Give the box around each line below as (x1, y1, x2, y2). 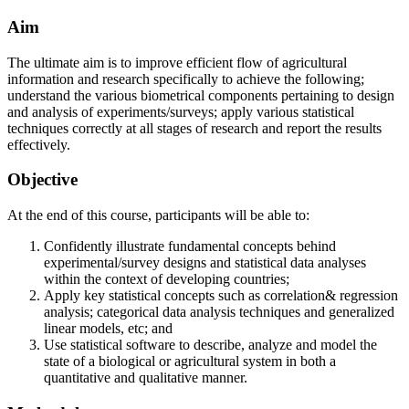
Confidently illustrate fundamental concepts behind (44, 238, 336, 254)
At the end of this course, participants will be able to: (7, 207, 309, 223)
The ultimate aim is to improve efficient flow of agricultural (7, 54, 347, 70)
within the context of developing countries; (44, 271, 289, 287)
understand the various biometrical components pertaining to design (7, 87, 394, 103)
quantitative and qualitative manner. (44, 370, 247, 385)
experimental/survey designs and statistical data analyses (44, 255, 366, 270)
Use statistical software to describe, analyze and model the (44, 337, 377, 352)
